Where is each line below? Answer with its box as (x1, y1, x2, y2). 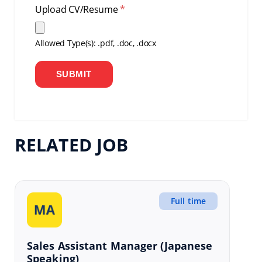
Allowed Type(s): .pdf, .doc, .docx (35, 38, 156, 49)
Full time (171, 195, 206, 207)
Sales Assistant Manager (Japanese (27, 239, 213, 253)
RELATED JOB (15, 133, 129, 157)
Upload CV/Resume (35, 3, 120, 16)
